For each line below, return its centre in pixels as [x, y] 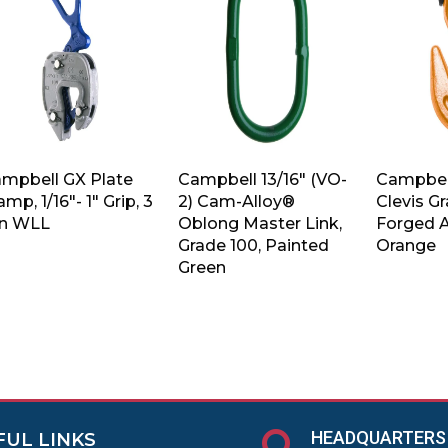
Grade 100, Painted [253, 245]
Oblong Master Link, [259, 223]
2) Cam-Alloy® [236, 201]
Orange [405, 245]
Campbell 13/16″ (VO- [262, 179]
